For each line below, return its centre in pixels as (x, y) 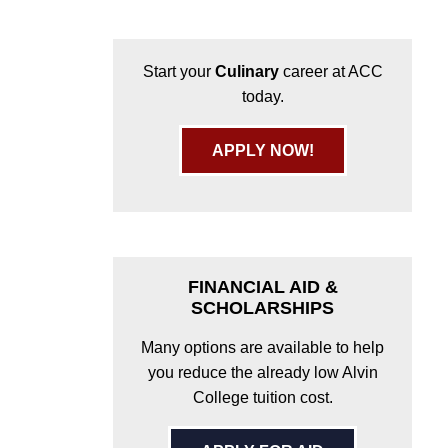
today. (262, 96)
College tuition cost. (262, 397)
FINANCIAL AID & (262, 286)
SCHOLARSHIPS (262, 307)
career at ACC (330, 71)
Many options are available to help (262, 347)
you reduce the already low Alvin (262, 372)
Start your (178, 71)
